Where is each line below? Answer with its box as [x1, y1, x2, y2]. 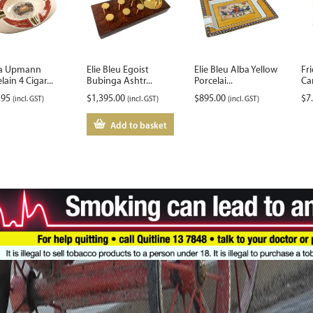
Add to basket [110, 119, 168, 131]
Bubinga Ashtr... [86, 74, 152, 87]
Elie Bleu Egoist [86, 63, 149, 75]
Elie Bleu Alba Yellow [194, 63, 277, 75]
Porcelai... [194, 74, 233, 87]
